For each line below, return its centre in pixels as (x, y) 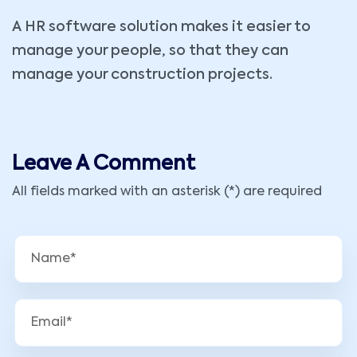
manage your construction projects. (142, 75)
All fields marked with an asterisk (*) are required (167, 192)
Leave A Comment (104, 165)
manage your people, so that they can (150, 51)
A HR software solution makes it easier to (161, 27)
